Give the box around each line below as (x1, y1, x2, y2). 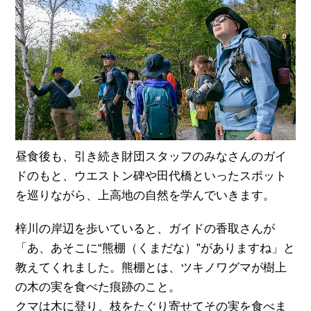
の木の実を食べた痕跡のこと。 (15, 280, 181, 294)
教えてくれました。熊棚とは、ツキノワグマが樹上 (15, 261, 287, 275)
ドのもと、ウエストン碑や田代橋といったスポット (15, 169, 287, 183)
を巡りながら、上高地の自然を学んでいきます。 (15, 189, 276, 203)
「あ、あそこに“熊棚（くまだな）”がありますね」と (15, 242, 296, 255)
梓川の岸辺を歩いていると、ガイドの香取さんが (15, 222, 276, 236)
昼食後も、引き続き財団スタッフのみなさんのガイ (15, 150, 287, 164)
